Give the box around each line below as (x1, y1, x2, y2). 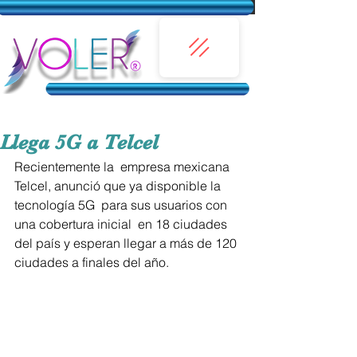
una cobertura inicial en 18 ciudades (14, 216, 230, 232)
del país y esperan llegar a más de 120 (14, 235, 240, 251)
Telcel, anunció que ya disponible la (14, 178, 224, 194)
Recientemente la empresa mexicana (14, 159, 233, 175)
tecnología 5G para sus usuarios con (14, 197, 230, 213)
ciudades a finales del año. (14, 254, 169, 270)
